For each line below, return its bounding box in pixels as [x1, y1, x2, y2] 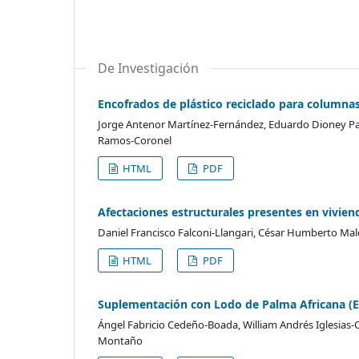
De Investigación [98, 58, 199, 77]
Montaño [98, 333, 143, 348]
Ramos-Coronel [98, 132, 171, 147]
